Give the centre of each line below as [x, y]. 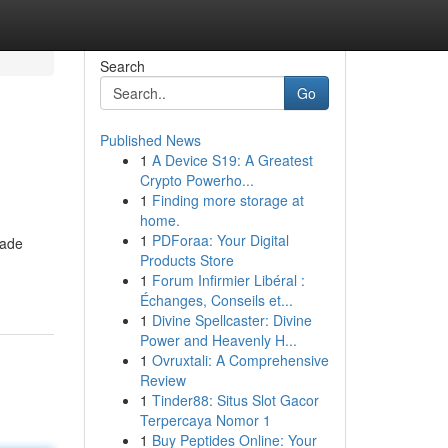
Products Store [186, 260]
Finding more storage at [227, 200]
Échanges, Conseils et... [216, 300]
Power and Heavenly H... [218, 340]
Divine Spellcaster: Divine [231, 320]
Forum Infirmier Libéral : [228, 280]
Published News [150, 140]
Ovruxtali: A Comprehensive [240, 360]
